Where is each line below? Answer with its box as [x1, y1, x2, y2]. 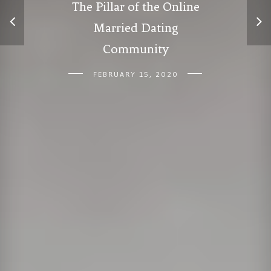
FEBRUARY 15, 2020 [93, 70, 178, 79]
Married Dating [93, 21, 178, 35]
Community [102, 42, 169, 56]
